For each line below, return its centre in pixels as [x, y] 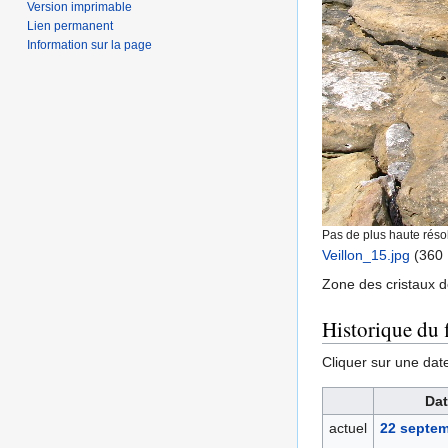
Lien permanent [70, 25]
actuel [347, 428]
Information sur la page [90, 44]
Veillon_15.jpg [366, 255]
